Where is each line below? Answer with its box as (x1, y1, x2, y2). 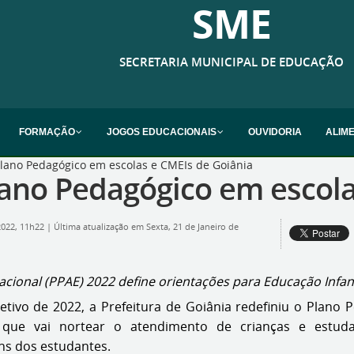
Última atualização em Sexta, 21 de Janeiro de (54, 221, 239, 232)
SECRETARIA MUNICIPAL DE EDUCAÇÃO (119, 54, 344, 70)
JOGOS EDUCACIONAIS (107, 126, 217, 137)
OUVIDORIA (248, 126, 302, 137)
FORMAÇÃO (19, 126, 75, 137)
